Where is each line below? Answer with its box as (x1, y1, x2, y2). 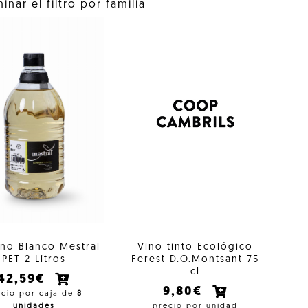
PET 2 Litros (1, 254, 66, 265)
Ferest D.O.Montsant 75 (131, 254, 259, 265)
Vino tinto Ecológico (137, 241, 253, 252)
